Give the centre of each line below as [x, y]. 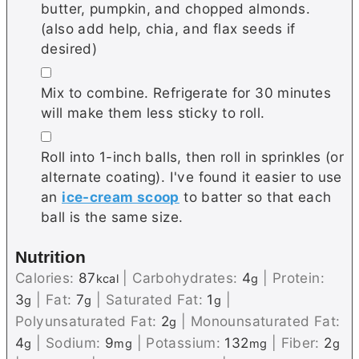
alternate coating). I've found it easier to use [192, 176]
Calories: [47, 277]
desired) [69, 48]
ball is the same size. [112, 216]
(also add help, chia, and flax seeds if [168, 28]
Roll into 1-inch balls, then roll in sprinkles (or [193, 156]
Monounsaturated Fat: [265, 321]
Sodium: [75, 342]
